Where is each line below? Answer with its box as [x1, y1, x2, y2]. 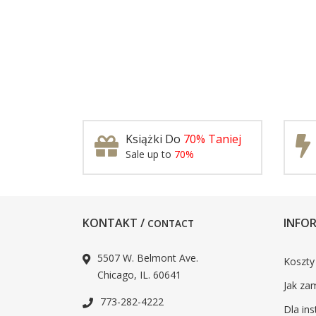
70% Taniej [183, 130, 241, 147]
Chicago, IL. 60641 [97, 267, 181, 281]
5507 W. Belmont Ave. [97, 250, 198, 265]
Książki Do [126, 130, 183, 147]
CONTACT [147, 216, 194, 230]
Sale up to [126, 147, 174, 161]
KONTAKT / [83, 214, 147, 231]
